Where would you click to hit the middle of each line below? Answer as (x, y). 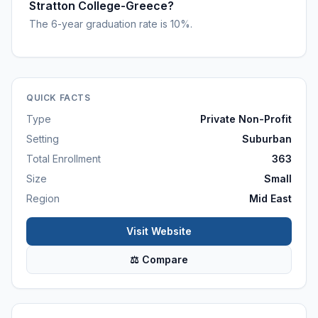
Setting (43, 139)
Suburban (267, 139)
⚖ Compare (159, 259)
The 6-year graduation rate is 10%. (111, 24)
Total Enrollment (64, 159)
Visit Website (159, 231)
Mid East (270, 198)
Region (43, 198)
